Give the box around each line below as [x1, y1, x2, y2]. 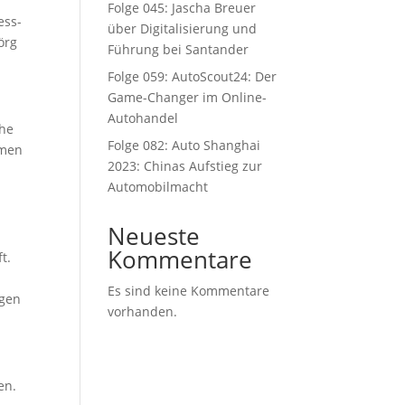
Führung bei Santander [108, 41, 250, 58]
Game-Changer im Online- [108, 89, 268, 106]
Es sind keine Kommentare [108, 282, 270, 299]
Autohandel [108, 109, 179, 127]
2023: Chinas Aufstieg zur [108, 157, 263, 174]
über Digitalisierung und [108, 20, 258, 37]
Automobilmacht [108, 178, 209, 195]
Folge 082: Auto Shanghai [108, 137, 261, 154]
